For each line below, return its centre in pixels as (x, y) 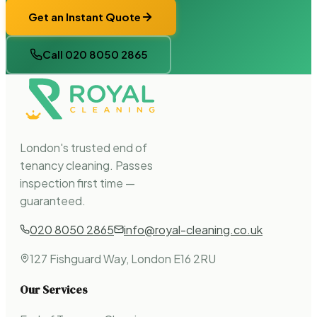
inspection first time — (77, 183)
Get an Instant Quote (85, 16)
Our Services (54, 289)
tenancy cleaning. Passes (86, 166)
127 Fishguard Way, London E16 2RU (123, 259)
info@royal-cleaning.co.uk (193, 230)
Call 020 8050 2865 (95, 54)
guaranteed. (53, 201)
